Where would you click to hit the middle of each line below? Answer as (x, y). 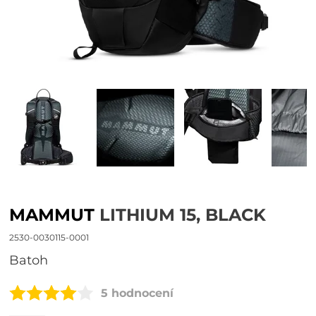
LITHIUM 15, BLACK (181, 215)
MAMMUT (52, 215)
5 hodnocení (138, 293)
